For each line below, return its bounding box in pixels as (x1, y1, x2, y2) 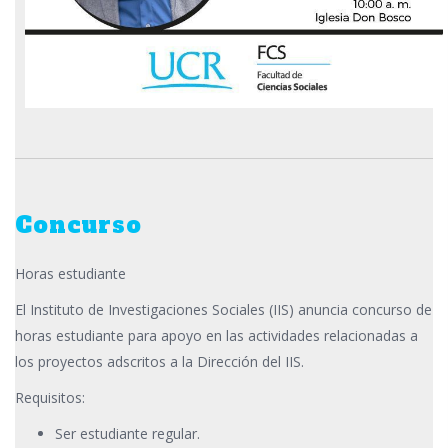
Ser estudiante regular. (55, 424, 200, 444)
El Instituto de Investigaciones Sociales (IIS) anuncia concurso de (15, 300, 432, 320)
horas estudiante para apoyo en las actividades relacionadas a (15, 326, 418, 346)
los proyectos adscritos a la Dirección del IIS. (15, 352, 304, 372)
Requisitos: (15, 388, 85, 408)
